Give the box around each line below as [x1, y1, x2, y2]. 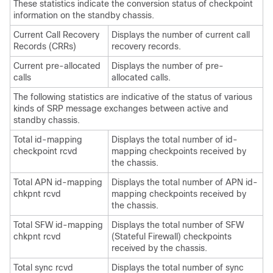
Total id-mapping [13, 135, 82, 144]
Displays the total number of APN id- [112, 177, 258, 187]
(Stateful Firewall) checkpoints [112, 232, 232, 241]
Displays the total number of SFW [112, 220, 244, 230]
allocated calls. [112, 73, 171, 82]
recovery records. [112, 41, 181, 51]
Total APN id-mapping [13, 177, 102, 187]
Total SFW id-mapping [13, 220, 103, 230]
